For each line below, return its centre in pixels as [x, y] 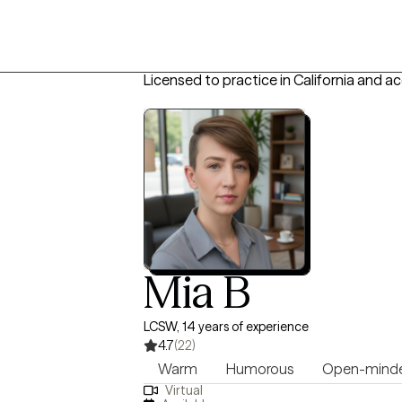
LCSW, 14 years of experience [226, 327]
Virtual [184, 391]
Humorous [260, 369]
